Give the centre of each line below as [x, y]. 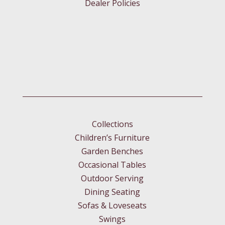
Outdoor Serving [113, 179]
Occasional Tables [113, 165]
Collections [112, 124]
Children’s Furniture [113, 138]
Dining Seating [113, 192]
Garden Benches [113, 151]
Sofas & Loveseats [113, 206]
